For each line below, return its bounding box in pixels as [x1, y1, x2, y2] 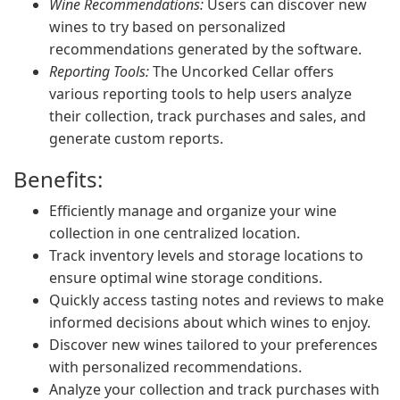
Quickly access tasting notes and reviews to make [49, 290, 384, 310]
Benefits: [13, 164, 103, 194]
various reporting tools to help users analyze [49, 84, 352, 104]
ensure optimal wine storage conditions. [49, 268, 322, 287]
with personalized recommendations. [49, 357, 302, 377]
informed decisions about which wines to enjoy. [49, 312, 371, 332]
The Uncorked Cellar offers [149, 62, 334, 81]
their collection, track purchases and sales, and [49, 106, 366, 126]
